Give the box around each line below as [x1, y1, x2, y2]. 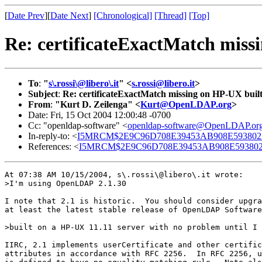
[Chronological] [94, 11, 152, 20]
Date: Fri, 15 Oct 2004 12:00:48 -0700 [28, 109, 171, 120]
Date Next [50, 11, 88, 20]
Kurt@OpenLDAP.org [140, 99, 232, 109]
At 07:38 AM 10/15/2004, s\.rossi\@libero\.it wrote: [5, 170, 243, 179]
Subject [28, 88, 58, 99]
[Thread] [154, 11, 187, 20]
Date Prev [8, 11, 44, 20]
